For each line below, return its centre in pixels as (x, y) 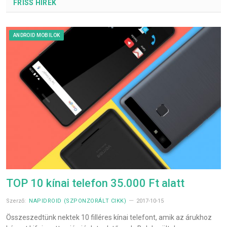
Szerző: (17, 201)
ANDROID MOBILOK (37, 35)
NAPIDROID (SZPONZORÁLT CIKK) (78, 201)
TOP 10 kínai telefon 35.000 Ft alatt (95, 183)
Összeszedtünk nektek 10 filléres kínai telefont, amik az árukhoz (109, 218)
